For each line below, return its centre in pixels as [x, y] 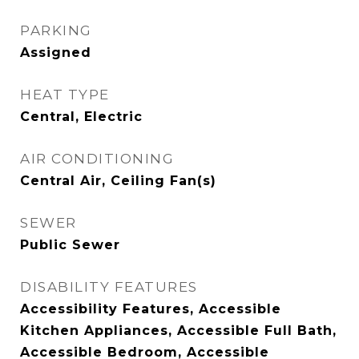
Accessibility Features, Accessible [151, 309]
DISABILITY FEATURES [109, 287]
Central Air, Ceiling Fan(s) [118, 181]
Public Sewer [70, 245]
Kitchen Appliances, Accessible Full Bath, [178, 331]
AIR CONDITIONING [97, 159]
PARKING [56, 30]
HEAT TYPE [65, 95]
